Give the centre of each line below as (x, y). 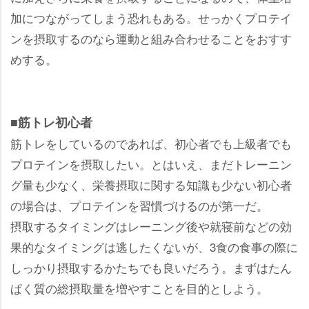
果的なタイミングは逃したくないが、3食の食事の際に (154, 246)
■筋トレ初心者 (51, 122)
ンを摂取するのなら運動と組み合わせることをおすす (151, 38)
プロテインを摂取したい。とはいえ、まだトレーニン (151, 163)
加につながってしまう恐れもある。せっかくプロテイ (151, 17)
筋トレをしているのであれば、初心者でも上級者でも (151, 143)
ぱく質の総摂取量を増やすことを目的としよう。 (139, 288)
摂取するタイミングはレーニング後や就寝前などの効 (151, 226)
